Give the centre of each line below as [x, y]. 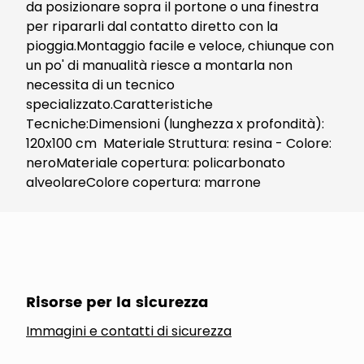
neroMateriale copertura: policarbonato [156, 163]
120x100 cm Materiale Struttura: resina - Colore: [179, 143]
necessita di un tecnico [100, 85]
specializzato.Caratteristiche [119, 104]
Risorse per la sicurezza [117, 303]
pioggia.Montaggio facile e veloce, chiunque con [180, 46]
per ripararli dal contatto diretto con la [152, 26]
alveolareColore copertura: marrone [143, 182]
